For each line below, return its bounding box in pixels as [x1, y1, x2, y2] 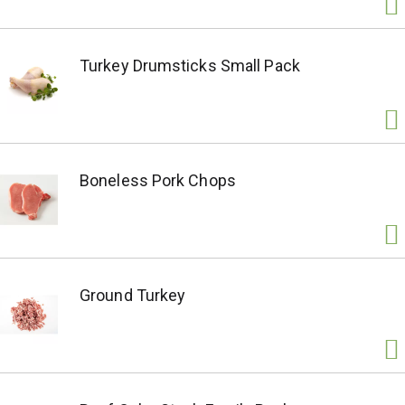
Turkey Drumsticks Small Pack [80, 56, 300, 75]
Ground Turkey [80, 286, 186, 305]
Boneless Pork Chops [80, 171, 236, 190]
